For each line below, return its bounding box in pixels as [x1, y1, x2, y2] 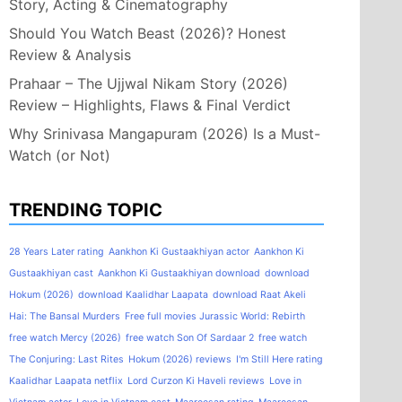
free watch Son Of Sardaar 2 [126, 331, 254, 344]
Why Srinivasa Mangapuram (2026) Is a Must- [9, 124, 320, 143]
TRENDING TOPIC [9, 198, 162, 221]
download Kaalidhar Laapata [78, 288, 208, 301]
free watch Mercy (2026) [9, 331, 121, 344]
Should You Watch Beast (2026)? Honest [9, 23, 286, 42]
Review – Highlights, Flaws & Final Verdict [9, 95, 291, 114]
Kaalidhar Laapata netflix [9, 374, 123, 387]
